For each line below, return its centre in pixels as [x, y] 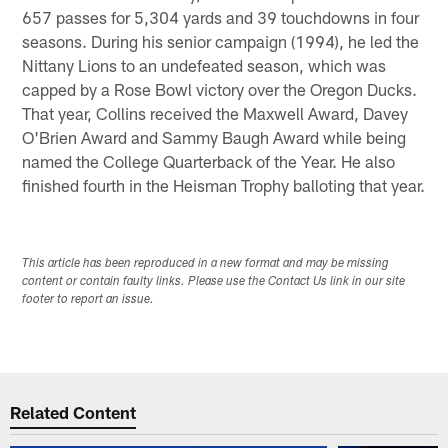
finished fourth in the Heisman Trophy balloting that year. [224, 184]
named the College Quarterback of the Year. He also [209, 160]
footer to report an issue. [88, 299]
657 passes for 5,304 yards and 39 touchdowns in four [221, 16]
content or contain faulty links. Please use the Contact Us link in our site [214, 281]
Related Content [73, 412]
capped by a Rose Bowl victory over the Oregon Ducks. [220, 88]
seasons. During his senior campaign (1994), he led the [221, 40]
